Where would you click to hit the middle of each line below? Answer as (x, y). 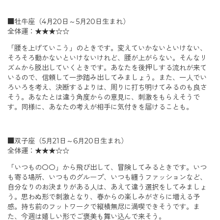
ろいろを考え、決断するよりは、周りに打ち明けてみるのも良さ (107, 88)
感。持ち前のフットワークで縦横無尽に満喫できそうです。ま (104, 207)
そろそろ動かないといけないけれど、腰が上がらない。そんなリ (107, 58)
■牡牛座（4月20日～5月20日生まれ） (69, 21)
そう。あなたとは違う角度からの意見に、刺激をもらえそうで (104, 97)
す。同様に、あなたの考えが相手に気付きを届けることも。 (100, 107)
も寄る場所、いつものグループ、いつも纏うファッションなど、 (107, 178)
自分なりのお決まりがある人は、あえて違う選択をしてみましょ (107, 187)
